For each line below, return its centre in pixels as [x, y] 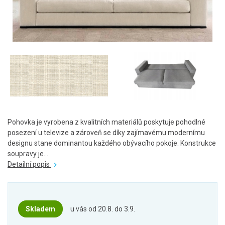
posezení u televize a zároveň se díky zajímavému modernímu [106, 133]
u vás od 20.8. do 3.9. [103, 209]
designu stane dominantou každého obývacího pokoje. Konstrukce [112, 143]
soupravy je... [28, 154]
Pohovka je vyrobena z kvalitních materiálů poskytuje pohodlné [106, 122]
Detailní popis [29, 164]
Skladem [40, 209]
